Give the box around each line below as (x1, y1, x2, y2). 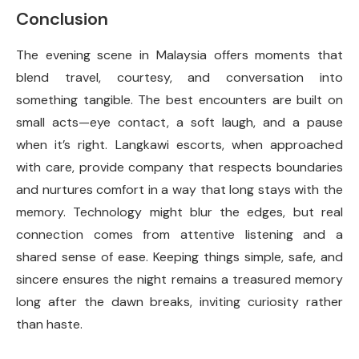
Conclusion (16, 7, 108, 31)
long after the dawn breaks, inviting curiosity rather (16, 293, 343, 311)
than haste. (16, 316, 83, 333)
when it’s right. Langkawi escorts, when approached (16, 136, 343, 154)
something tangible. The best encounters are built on (16, 91, 343, 109)
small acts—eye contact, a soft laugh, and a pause (16, 114, 343, 131)
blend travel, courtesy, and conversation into (16, 69, 343, 87)
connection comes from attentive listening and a (16, 226, 343, 244)
